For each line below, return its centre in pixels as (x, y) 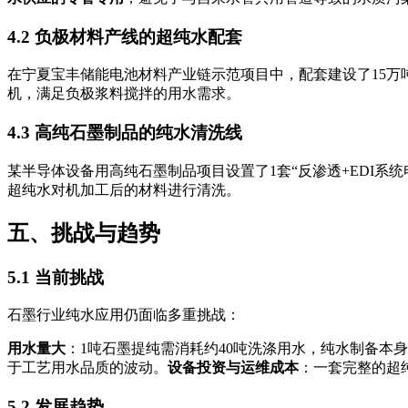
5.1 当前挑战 (56, 277)
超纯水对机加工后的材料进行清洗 (117, 189)
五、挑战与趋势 (84, 233)
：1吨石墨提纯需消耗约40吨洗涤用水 (186, 349)
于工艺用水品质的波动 (80, 368)
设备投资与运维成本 (233, 368)
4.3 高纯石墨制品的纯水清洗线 (125, 133)
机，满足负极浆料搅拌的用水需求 (117, 94)
